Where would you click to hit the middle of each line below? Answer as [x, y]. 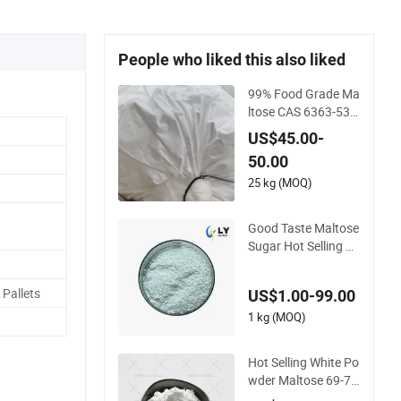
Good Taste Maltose [303, 227]
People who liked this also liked [232, 59]
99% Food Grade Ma [304, 93]
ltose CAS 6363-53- [301, 111]
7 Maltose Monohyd [303, 129]
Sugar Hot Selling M [302, 245]
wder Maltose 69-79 [303, 380]
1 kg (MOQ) [277, 316]
